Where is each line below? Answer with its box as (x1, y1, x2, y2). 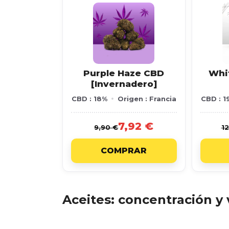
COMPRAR (101, 146, 147, 155)
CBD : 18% (71, 95, 107, 103)
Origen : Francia (117, 95, 176, 103)
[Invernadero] (90, 79, 157, 89)
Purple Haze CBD (83, 68, 165, 78)
